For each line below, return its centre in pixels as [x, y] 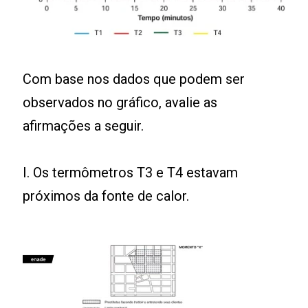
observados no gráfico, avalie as [120, 102]
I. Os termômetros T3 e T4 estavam [131, 172]
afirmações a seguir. [84, 125]
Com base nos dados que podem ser [134, 79]
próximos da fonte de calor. [106, 196]
